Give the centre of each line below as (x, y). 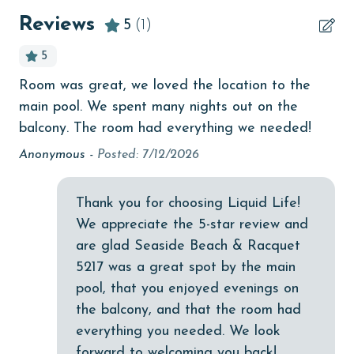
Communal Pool (81, 331)
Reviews (57, 25)
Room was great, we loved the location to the (165, 86)
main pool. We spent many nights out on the (158, 107)
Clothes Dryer (75, 243)
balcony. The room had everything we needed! (165, 129)
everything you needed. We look (178, 332)
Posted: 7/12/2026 (148, 155)
